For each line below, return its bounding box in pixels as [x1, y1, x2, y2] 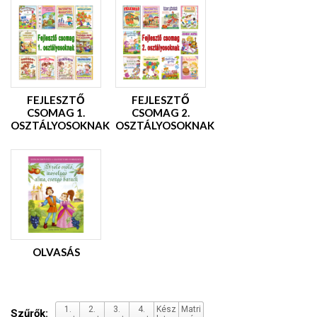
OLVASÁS [32, 246, 80, 258]
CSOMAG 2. [132, 106, 190, 119]
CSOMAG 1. [27, 106, 85, 119]
